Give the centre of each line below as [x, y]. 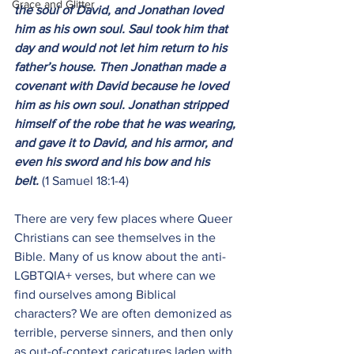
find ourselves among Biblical [97, 294]
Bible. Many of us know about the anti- [120, 256]
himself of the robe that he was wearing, [126, 124]
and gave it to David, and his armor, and [124, 143]
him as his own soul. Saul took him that [122, 29]
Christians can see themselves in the [117, 237]
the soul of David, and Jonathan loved [120, 10]
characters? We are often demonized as [124, 313]
